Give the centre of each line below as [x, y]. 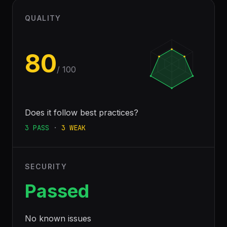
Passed [57, 191]
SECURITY [46, 166]
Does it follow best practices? [82, 112]
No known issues [58, 218]
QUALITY [43, 18]
